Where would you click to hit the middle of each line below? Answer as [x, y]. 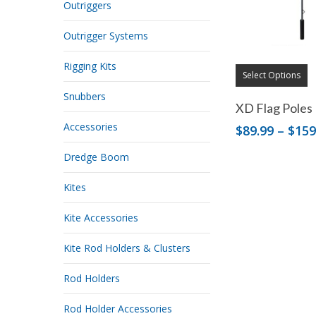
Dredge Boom [96, 157]
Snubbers [85, 96]
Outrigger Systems [106, 36]
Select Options [271, 75]
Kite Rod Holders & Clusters [127, 248]
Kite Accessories [101, 218]
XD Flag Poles [274, 108]
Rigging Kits [90, 66]
